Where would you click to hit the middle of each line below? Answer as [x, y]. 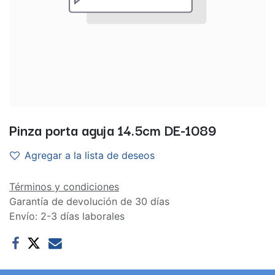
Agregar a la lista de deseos [90, 155]
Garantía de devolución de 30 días [89, 201]
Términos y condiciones [64, 187]
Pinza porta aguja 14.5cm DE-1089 [113, 130]
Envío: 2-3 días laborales [67, 216]
